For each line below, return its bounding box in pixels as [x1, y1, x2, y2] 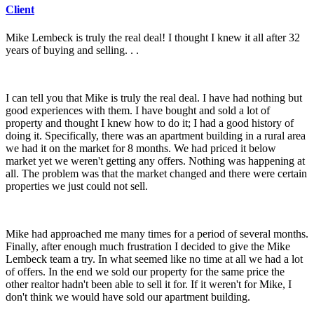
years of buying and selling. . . [6, 43, 139, 56]
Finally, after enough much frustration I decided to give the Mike [6, 240, 290, 252]
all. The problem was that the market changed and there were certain [6, 167, 307, 179]
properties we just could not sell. [6, 179, 148, 192]
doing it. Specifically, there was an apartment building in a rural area [6, 129, 306, 142]
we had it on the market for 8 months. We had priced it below [6, 142, 276, 154]
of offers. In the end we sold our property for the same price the [6, 265, 285, 278]
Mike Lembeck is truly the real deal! [6, 31, 165, 43]
